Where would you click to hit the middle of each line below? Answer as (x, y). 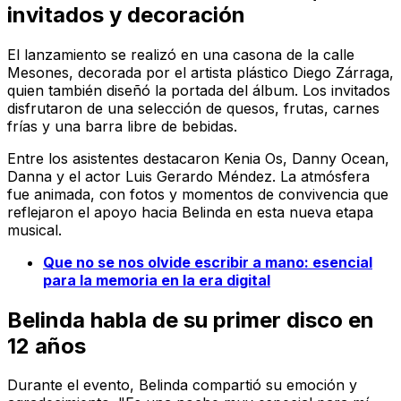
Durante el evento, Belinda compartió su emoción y (182, 385)
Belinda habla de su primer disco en (191, 320)
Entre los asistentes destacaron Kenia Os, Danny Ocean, (198, 158)
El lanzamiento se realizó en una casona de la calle (181, 54)
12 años (47, 346)
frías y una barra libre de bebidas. (122, 126)
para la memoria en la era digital (157, 280)
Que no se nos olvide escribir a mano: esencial (208, 262)
